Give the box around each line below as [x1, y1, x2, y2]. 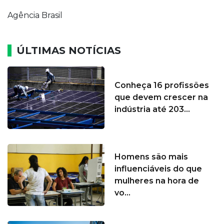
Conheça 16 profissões [114, 80, 209, 90]
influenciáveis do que [114, 164, 202, 174]
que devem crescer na [114, 92, 208, 102]
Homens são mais [114, 152, 188, 162]
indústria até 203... [114, 104, 190, 114]
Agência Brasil [7, 10, 62, 20]
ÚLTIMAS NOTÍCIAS [16, 44, 121, 56]
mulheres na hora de [114, 176, 199, 186]
